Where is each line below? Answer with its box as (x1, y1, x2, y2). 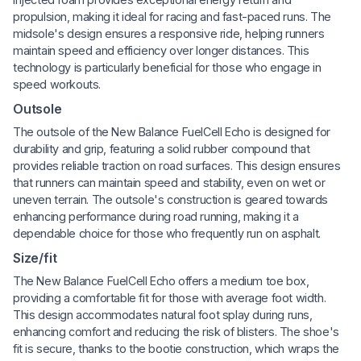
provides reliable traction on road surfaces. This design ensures (13, 158, 341, 172)
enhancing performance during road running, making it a (13, 209, 299, 223)
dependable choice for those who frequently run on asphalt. (13, 226, 321, 240)
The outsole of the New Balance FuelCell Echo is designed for (13, 124, 331, 139)
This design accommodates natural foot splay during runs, (13, 307, 313, 322)
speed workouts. (13, 77, 101, 91)
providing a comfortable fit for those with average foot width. (13, 290, 326, 305)
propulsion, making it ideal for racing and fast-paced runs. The (13, 9, 331, 23)
